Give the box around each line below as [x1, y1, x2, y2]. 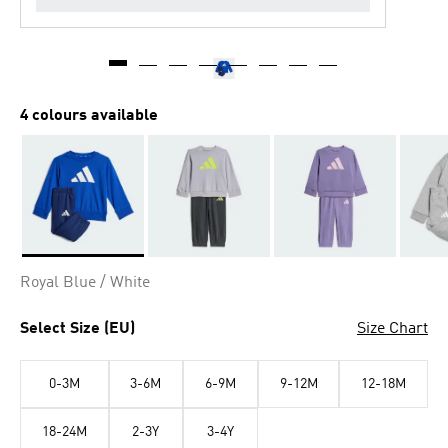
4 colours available [20, 108, 158, 124]
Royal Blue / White [20, 275, 150, 291]
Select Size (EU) [20, 321, 135, 337]
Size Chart [357, 321, 428, 337]
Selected [21, 258, 81, 274]
